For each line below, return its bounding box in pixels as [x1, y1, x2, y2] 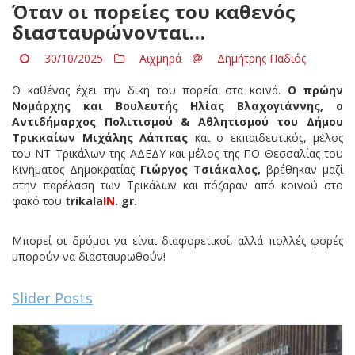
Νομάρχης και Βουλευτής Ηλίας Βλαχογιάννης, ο [12, 98, 343, 114]
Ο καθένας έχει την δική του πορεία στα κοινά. [12, 82, 288, 98]
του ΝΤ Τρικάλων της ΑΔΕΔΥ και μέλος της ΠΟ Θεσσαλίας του [12, 146, 343, 162]
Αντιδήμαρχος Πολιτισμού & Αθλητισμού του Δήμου [12, 114, 343, 130]
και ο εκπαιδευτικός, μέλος [188, 130, 343, 146]
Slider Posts [12, 288, 93, 308]
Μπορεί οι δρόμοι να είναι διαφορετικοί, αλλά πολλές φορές [12, 233, 343, 249]
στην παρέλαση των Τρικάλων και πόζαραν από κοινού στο [12, 177, 343, 193]
